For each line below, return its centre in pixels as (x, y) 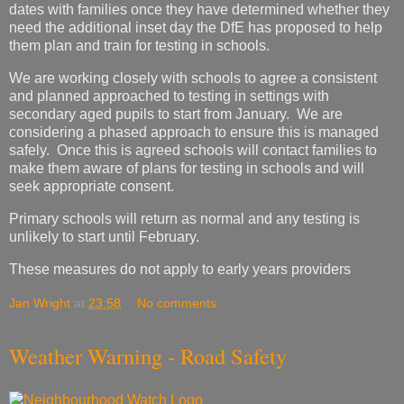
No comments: (179, 303)
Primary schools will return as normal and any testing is (184, 219)
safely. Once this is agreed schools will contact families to (193, 151)
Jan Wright (40, 303)
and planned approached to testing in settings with (169, 96)
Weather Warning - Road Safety (148, 355)
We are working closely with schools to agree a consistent (193, 78)
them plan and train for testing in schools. (139, 46)
